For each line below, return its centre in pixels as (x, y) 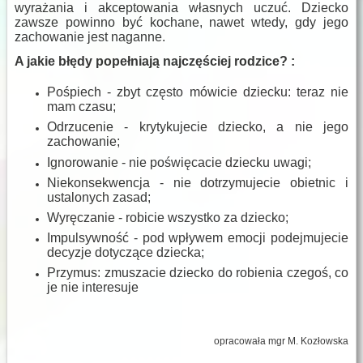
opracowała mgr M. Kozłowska (281, 342)
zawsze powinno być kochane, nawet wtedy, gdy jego (181, 23)
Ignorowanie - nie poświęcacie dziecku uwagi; (179, 162)
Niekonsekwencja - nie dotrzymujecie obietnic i (198, 182)
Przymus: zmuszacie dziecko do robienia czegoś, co (198, 273)
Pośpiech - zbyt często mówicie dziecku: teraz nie (198, 92)
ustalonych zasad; (99, 197)
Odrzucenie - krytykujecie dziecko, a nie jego (198, 127)
